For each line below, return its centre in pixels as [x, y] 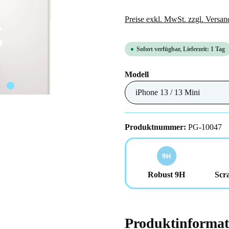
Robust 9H [166, 175]
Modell [137, 74]
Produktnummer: [156, 127]
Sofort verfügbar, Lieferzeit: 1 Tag [181, 49]
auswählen [168, 74]
